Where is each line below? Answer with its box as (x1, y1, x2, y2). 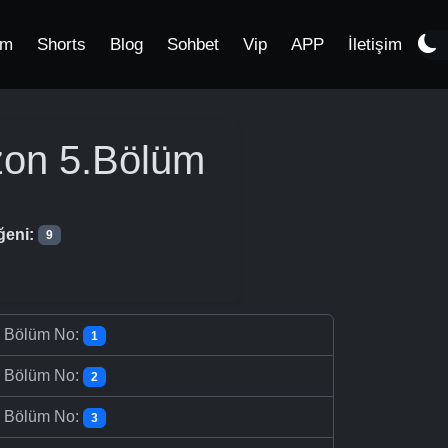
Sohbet (167, 35, 219, 54)
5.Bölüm (48, 138, 205, 182)
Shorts (37, 35, 86, 54)
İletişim (348, 35, 402, 54)
